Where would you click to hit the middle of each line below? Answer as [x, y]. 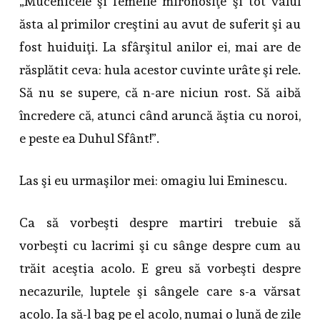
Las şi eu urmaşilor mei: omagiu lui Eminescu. [153, 181]
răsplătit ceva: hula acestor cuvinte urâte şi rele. [160, 70]
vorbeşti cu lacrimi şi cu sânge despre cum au [160, 246]
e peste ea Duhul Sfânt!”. [89, 139]
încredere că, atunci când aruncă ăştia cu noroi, [160, 116]
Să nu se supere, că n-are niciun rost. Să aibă [160, 93]
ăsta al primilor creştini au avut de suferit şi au [160, 24]
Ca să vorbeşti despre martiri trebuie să [160, 223]
